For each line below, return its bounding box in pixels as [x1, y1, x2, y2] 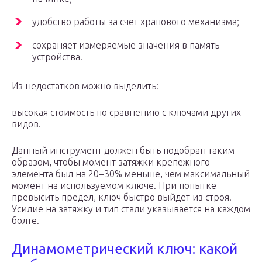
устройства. [32, 51, 82, 63]
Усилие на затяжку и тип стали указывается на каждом [12, 204, 250, 215]
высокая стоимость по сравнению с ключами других [12, 107, 241, 118]
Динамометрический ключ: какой [12, 241, 237, 257]
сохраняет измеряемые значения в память [32, 40, 219, 51]
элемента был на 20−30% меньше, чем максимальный [12, 168, 250, 180]
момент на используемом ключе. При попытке [12, 180, 216, 191]
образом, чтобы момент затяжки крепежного [12, 157, 210, 168]
